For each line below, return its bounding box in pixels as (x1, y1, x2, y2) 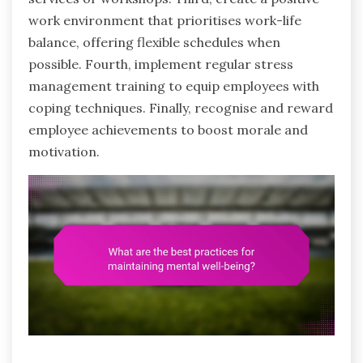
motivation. (28, 143, 100, 160)
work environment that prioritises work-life (28, 11, 301, 28)
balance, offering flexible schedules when (28, 33, 280, 50)
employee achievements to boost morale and (28, 121, 308, 138)
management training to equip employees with (28, 77, 319, 94)
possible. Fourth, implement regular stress (28, 55, 293, 72)
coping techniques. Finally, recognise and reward (28, 99, 333, 116)
